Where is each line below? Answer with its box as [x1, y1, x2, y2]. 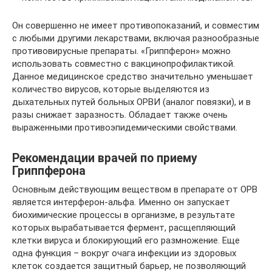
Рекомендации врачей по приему [12, 151, 197, 165]
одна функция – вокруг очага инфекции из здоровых [12, 247, 236, 259]
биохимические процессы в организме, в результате [12, 209, 235, 220]
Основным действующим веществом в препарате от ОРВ [12, 183, 257, 195]
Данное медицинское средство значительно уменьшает [12, 70, 253, 82]
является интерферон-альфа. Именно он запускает [12, 196, 230, 208]
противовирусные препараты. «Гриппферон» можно [12, 45, 231, 56]
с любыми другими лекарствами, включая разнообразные [12, 32, 259, 44]
